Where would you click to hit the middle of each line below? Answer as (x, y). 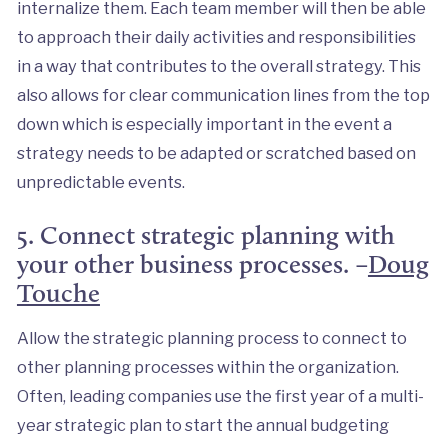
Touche (58, 292)
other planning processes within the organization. (209, 366)
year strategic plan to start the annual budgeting (202, 424)
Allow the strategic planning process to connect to (211, 337)
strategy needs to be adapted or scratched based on (216, 152)
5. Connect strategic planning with (205, 234)
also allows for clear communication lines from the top (223, 94)
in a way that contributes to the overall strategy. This (218, 65)
